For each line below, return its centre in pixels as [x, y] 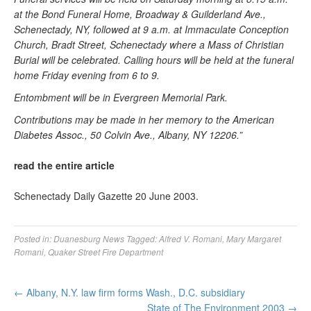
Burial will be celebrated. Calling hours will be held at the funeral [154, 60]
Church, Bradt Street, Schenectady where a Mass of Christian [149, 44]
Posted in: [34, 238]
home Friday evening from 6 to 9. [87, 75]
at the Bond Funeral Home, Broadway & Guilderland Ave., [140, 14]
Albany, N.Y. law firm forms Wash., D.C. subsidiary [134, 292]
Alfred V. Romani [191, 238]
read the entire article [64, 165]
